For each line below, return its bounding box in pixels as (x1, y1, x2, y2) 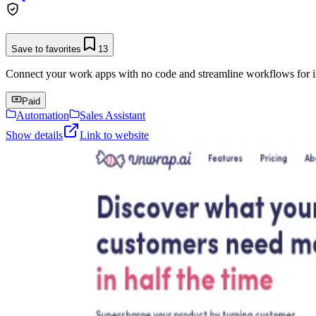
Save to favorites (11, 44, 81, 54)
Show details (6, 129, 63, 141)
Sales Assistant (80, 109, 145, 121)
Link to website (80, 129, 149, 141)
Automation (16, 109, 69, 121)
